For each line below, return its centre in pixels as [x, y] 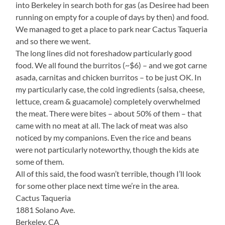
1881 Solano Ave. [45, 209]
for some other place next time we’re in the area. [97, 185]
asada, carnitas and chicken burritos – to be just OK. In [109, 77]
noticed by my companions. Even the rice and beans [104, 137]
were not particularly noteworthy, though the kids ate [107, 149]
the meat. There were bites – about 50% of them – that [109, 113]
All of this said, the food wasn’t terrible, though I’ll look [108, 173]
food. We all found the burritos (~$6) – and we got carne [111, 65]
